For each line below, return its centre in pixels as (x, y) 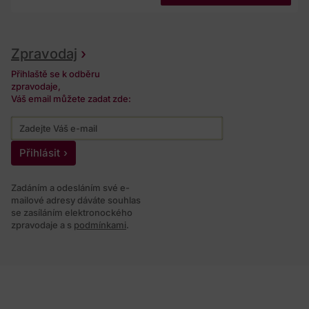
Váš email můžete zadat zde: (71, 99)
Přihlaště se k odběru (56, 74)
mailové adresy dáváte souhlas (76, 200)
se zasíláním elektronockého (72, 213)
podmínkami (100, 225)
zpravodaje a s (42, 225)
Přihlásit (40, 153)
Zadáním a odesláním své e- (70, 188)
